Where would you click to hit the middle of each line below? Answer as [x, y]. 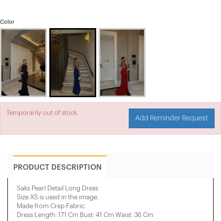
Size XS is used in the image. [58, 197]
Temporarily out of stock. [42, 112]
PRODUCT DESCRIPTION [57, 167]
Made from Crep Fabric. [51, 206]
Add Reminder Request [172, 118]
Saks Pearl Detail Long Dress [57, 188]
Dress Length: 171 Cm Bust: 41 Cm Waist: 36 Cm [85, 215]
